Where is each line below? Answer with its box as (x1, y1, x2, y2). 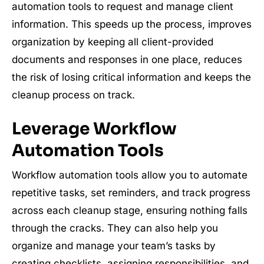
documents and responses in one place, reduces (12, 54, 242, 66)
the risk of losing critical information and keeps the (12, 71, 251, 84)
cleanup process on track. (12, 89, 135, 101)
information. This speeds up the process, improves (12, 18, 252, 31)
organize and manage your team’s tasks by (12, 240, 216, 252)
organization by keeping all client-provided (12, 36, 213, 48)
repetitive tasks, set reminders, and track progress (12, 187, 250, 199)
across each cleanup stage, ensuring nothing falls (12, 204, 247, 217)
